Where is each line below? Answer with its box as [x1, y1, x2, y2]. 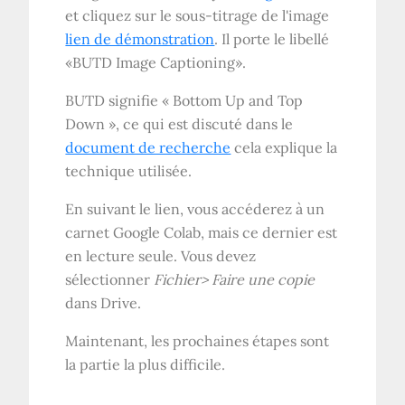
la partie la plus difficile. [65, 355, 226, 374]
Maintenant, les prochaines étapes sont [65, 332, 330, 351]
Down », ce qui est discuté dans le [65, 115, 294, 134]
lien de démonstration [65, 30, 215, 49]
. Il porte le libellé [214, 30, 330, 49]
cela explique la [231, 138, 338, 157]
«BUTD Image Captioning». [65, 53, 247, 72]
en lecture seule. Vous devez [65, 247, 257, 266]
